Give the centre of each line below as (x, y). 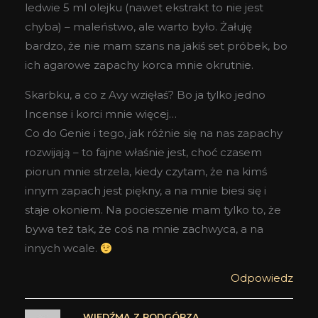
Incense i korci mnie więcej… (101, 114)
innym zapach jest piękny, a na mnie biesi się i (146, 191)
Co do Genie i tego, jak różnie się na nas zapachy (154, 133)
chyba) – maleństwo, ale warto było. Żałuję (138, 27)
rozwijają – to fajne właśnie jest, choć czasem (143, 153)
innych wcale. (62, 248)
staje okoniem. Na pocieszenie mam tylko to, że (153, 210)
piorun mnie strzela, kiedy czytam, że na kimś (146, 172)
